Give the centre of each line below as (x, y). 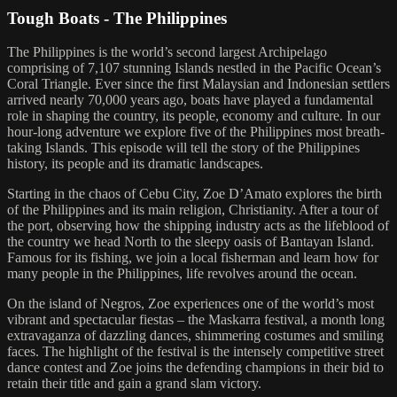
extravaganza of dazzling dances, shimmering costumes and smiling (195, 336)
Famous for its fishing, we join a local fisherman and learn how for (193, 258)
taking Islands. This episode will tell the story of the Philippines (183, 148)
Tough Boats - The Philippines (117, 18)
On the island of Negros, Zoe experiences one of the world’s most (191, 304)
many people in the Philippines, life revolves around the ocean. (182, 274)
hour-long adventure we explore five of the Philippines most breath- (196, 132)
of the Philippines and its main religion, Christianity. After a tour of (193, 210)
